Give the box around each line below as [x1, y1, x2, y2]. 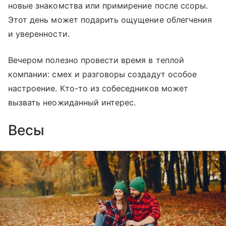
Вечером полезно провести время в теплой [8, 54, 184, 65]
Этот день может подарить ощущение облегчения [8, 14, 212, 25]
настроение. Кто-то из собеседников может [8, 83, 188, 93]
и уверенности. [8, 28, 70, 39]
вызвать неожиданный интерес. [8, 97, 136, 107]
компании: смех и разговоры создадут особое [8, 69, 197, 79]
